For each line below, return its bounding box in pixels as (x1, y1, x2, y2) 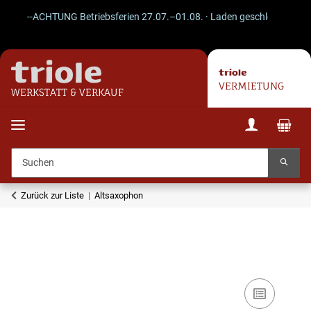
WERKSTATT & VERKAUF (11, 87, 124, 99)
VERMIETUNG (218, 80, 284, 92)
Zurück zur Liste (21, 190, 84, 201)
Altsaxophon (94, 190, 143, 201)
